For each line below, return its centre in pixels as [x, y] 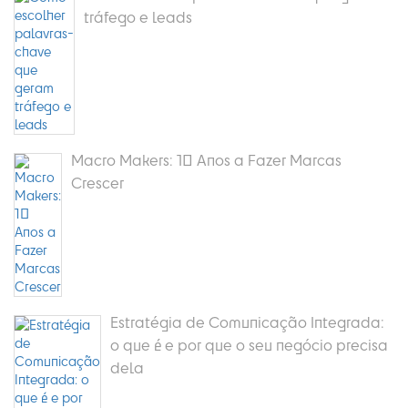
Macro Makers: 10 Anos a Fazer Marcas [206, 160]
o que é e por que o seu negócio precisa [249, 345]
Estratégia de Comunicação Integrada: [247, 322]
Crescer [97, 183]
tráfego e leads [138, 17]
